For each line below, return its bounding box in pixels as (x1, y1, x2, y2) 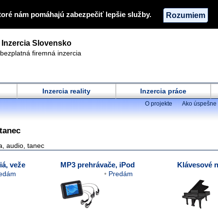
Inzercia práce (140, 87, 186, 95)
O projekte (145, 100, 172, 107)
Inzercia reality (42, 87, 91, 95)
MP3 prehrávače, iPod (60, 161, 135, 169)
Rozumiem (166, 10, 205, 19)
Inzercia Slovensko (1, 39, 72, 47)
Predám (109, 170, 133, 178)
